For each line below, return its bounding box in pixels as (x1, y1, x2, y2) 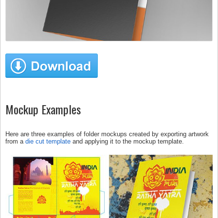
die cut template (25, 138, 71, 145)
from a (5, 138, 25, 145)
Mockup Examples (5, 100, 81, 118)
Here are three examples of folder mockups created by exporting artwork (5, 130, 209, 138)
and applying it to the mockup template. (71, 138, 184, 145)
